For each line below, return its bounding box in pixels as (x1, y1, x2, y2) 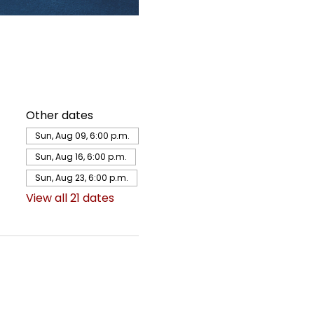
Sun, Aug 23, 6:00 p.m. (34, 172, 128, 184)
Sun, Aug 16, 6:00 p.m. (34, 151, 127, 163)
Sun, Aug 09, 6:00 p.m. (34, 130, 130, 142)
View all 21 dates (25, 190, 114, 206)
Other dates (25, 107, 93, 123)
